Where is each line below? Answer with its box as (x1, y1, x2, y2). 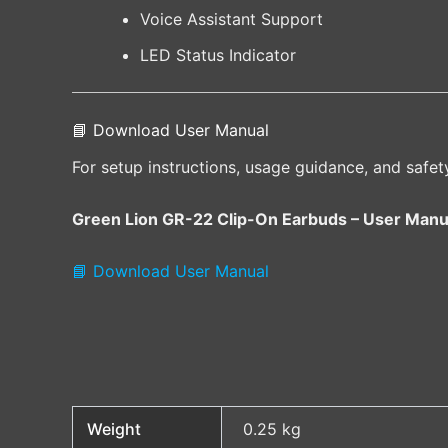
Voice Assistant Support (140, 9, 323, 30)
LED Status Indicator (140, 45, 296, 66)
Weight (87, 419, 142, 440)
